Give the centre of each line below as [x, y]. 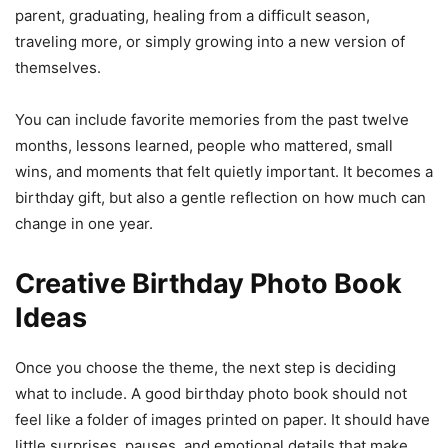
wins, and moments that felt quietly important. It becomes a [224, 171]
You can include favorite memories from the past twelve [212, 119]
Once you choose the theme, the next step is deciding [205, 367]
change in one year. [84, 223]
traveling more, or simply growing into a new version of [210, 41]
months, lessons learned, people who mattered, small [204, 145]
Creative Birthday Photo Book [208, 283]
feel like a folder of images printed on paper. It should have [222, 419]
